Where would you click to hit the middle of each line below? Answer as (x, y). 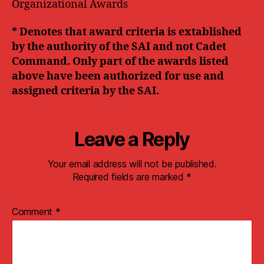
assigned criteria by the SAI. (85, 91)
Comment (34, 212)
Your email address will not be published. (132, 164)
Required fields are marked (129, 177)
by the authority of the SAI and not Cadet (119, 47)
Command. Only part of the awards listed (120, 62)
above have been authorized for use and (118, 76)
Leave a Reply (132, 139)
